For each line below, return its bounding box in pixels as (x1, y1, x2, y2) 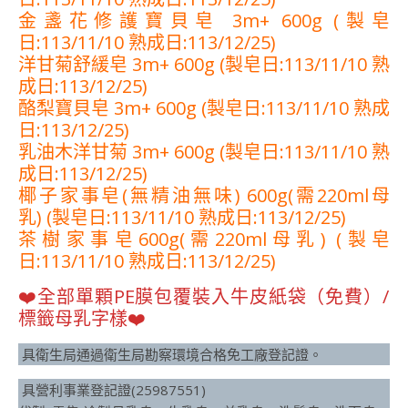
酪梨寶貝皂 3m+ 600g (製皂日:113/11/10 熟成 (18, 96, 390, 121)
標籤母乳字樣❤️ (18, 306, 146, 331)
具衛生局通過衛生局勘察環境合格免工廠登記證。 (18, 345, 322, 364)
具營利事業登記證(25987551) (18, 381, 206, 400)
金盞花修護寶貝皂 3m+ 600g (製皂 (18, 8, 390, 34)
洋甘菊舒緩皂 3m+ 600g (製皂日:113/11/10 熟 (18, 52, 390, 77)
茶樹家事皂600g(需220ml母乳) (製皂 (18, 227, 390, 252)
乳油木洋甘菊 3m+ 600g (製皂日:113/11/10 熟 (18, 139, 390, 165)
